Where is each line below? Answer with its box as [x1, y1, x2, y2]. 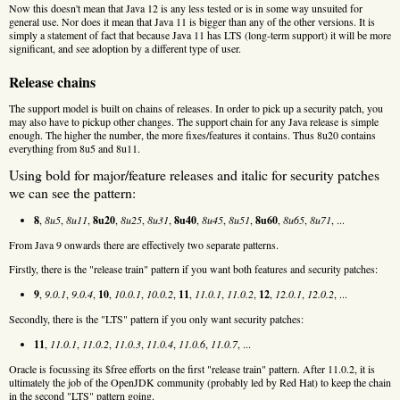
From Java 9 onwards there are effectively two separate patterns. [9, 237, 279, 252]
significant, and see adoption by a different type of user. [9, 40, 241, 55]
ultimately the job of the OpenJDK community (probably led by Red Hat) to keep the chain [9, 374, 391, 389]
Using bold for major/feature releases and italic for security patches [9, 164, 379, 184]
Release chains [9, 71, 96, 92]
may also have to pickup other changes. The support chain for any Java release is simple [9, 113, 379, 129]
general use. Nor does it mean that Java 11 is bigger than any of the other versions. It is [9, 13, 375, 29]
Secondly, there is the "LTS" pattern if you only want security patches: [9, 311, 304, 326]
